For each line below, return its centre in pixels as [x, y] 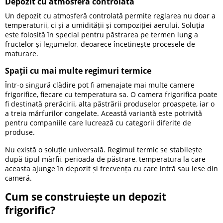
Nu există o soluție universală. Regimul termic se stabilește [104, 149]
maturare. [22, 53]
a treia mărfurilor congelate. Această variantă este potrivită [104, 113]
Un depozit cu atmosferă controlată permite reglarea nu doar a [110, 15]
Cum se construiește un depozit [86, 197]
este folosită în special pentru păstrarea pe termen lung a [102, 34]
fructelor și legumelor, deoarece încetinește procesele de [100, 44]
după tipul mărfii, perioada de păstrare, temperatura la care [105, 159]
